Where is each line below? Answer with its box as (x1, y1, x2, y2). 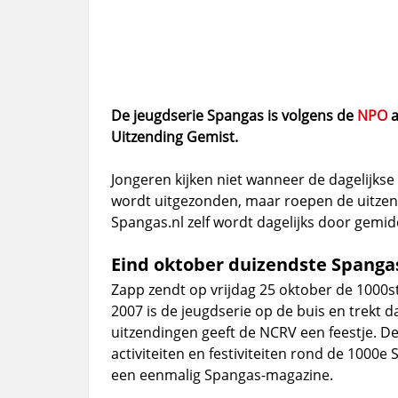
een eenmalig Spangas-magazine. (110, 364, 333, 385)
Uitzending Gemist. (110, 126, 238, 147)
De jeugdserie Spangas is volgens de (110, 105, 357, 125)
